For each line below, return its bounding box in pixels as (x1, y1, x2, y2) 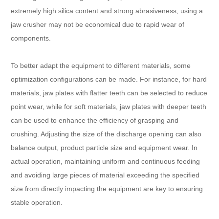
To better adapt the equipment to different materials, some (11, 61, 191, 69)
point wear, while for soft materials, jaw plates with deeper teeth (11, 102, 207, 110)
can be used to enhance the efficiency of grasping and (11, 116, 179, 124)
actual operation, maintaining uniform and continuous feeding (11, 157, 200, 165)
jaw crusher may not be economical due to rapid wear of (11, 20, 185, 28)
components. (11, 34, 51, 42)
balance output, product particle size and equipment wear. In (11, 143, 198, 152)
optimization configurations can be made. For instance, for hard (11, 75, 207, 83)
